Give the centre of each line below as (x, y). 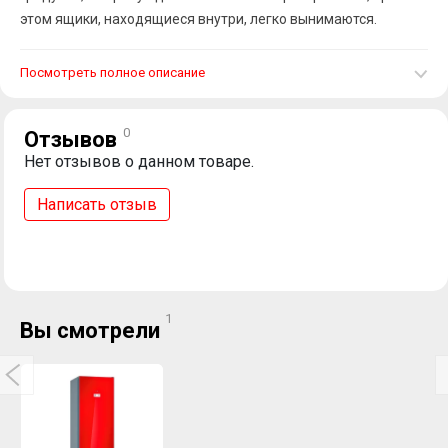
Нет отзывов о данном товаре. (139, 161)
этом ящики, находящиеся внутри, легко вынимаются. (198, 18)
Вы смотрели (92, 330)
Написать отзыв (97, 204)
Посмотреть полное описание (112, 72)
